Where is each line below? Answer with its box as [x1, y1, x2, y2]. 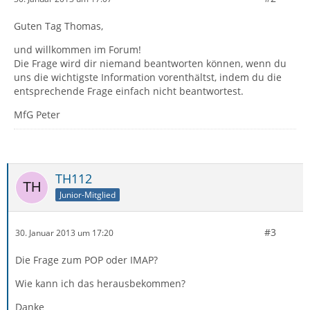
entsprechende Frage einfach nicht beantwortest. [14, 84, 244, 98]
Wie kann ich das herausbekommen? [15, 277, 185, 290]
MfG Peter [14, 108, 60, 121]
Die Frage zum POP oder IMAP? [15, 253, 158, 266]
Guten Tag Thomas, [14, 19, 103, 33]
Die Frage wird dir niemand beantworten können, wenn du [14, 57, 286, 70]
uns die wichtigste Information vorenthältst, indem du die [14, 71, 282, 84]
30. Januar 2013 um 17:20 [15, 226, 113, 239]
